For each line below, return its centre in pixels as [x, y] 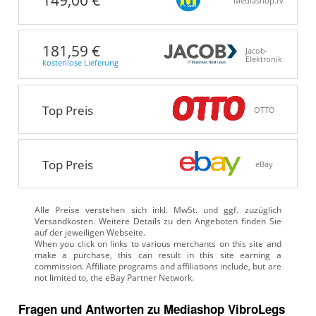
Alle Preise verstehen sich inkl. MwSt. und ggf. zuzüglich [158, 210]
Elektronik [263, 60]
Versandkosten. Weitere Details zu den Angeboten [136, 221]
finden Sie [260, 221]
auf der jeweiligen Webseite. [90, 233]
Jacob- [256, 51]
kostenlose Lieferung [80, 63]
